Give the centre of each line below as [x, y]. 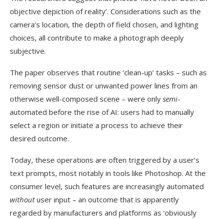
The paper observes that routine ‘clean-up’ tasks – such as [108, 72]
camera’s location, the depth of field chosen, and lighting [104, 24]
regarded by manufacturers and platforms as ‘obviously [103, 213]
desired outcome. [39, 138]
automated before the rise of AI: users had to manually [102, 112]
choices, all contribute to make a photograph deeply [97, 38]
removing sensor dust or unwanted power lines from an [104, 86]
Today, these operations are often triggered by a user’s [105, 160]
